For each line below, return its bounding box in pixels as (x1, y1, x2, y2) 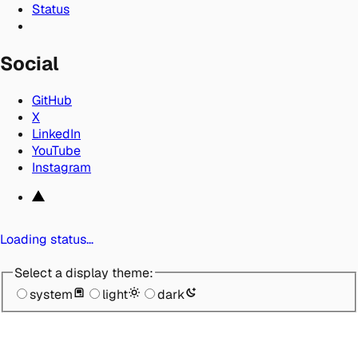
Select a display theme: (14, 264, 153, 281)
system (30, 285, 73, 303)
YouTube (32, 141, 81, 159)
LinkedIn (32, 125, 81, 142)
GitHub (32, 91, 72, 109)
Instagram (32, 158, 91, 176)
